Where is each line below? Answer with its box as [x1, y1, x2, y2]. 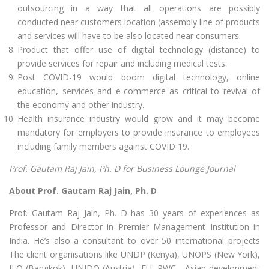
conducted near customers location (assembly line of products [17, 16, 260, 28]
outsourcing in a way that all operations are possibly [17, 2, 260, 14]
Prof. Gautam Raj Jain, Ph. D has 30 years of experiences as [9, 207, 260, 219]
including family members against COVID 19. [17, 141, 189, 153]
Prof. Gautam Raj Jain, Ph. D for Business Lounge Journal [9, 163, 235, 175]
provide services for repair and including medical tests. [17, 58, 227, 70]
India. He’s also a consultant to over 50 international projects [9, 235, 260, 247]
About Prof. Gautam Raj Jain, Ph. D [9, 185, 157, 197]
